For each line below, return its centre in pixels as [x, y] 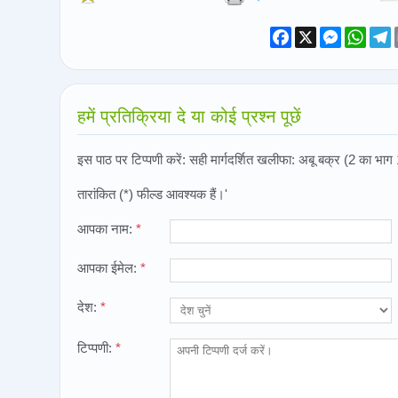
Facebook [320, 33]
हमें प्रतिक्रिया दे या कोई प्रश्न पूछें [189, 116]
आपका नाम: [107, 229]
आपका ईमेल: [109, 268]
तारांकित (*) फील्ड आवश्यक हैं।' [152, 194]
